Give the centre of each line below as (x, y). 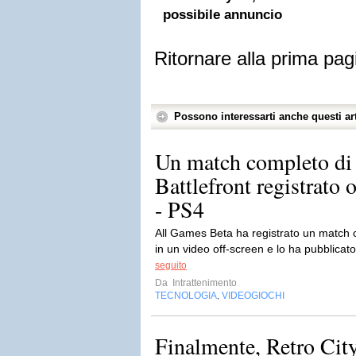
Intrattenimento (203, 283)
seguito (171, 265)
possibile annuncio (222, 15)
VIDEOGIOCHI (253, 296)
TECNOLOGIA (186, 296)
